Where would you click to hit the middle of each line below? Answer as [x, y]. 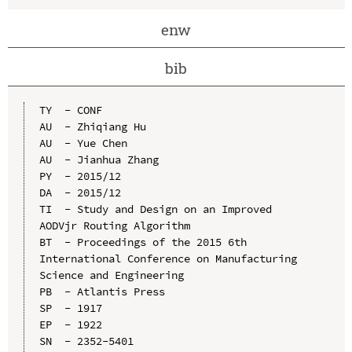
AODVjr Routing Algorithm [114, 225]
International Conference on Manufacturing [168, 258]
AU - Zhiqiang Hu [92, 126]
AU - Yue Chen [83, 143]
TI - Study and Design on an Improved [155, 209]
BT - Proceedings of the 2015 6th [143, 242]
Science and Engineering [111, 275]
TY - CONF [70, 110]
